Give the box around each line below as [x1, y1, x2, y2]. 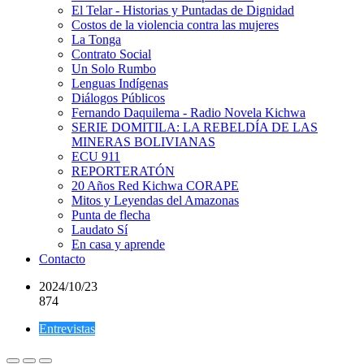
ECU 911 [71, 149, 120, 163]
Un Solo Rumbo [71, 62, 156, 76]
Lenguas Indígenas [71, 76, 168, 90]
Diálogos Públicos [71, 91, 165, 105]
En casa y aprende [71, 237, 165, 251]
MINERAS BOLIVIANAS [71, 135, 215, 149]
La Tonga [71, 32, 121, 46]
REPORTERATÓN [71, 164, 175, 178]
